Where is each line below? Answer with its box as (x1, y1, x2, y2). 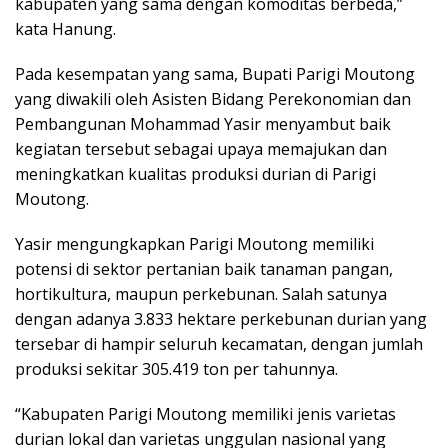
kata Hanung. (15, 18, 116, 41)
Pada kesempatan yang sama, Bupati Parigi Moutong (15, 63, 415, 86)
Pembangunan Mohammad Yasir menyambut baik (15, 113, 391, 136)
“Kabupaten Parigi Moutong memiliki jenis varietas (15, 403, 396, 426)
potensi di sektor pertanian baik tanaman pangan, (15, 258, 393, 281)
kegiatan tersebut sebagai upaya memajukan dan (15, 138, 387, 161)
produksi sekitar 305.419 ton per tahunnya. (15, 358, 338, 381)
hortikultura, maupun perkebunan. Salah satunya (15, 283, 387, 306)
